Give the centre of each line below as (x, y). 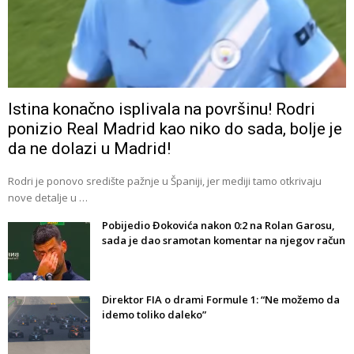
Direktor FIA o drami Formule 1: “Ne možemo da (221, 300)
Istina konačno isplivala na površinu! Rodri (162, 109)
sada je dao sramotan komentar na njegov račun (224, 241)
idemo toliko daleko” (154, 315)
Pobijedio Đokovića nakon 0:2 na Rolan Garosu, (218, 226)
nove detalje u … (48, 198)
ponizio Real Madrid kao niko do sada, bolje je (175, 129)
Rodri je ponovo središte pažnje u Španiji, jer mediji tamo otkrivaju (165, 181)
